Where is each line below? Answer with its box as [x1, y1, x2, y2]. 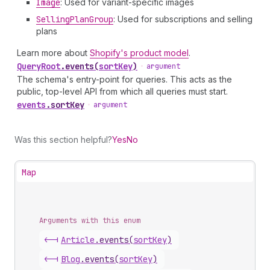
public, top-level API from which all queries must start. [17, 86, 228, 96]
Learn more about [17, 48, 90, 58]
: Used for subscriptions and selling [113, 14, 253, 24]
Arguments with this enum [39, 216, 140, 225]
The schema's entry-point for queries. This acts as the [17, 74, 232, 84]
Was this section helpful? [14, 134, 112, 145]
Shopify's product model [90, 48, 189, 58]
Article [61, 234, 95, 245]
